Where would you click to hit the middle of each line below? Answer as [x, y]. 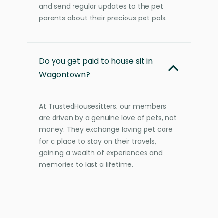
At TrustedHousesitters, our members [103, 106]
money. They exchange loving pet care [106, 129]
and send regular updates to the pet [101, 6]
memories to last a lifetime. [86, 164]
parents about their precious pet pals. [103, 18]
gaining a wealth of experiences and [101, 153]
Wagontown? [64, 74]
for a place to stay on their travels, [98, 141]
